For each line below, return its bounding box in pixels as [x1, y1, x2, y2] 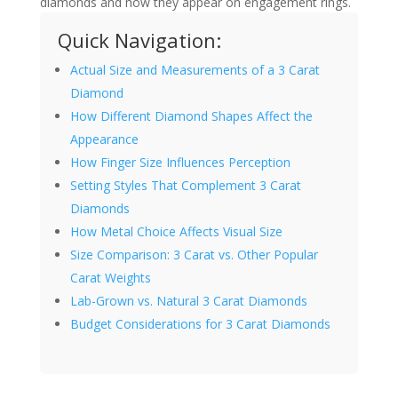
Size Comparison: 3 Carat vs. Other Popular [69, 246, 318, 263]
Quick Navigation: [57, 27, 221, 53]
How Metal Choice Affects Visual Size [69, 223, 283, 240]
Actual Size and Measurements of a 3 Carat [69, 61, 320, 78]
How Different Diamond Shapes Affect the [69, 107, 313, 124]
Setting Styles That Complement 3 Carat [69, 177, 301, 194]
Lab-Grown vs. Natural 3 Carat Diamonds [69, 292, 307, 309]
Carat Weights [69, 269, 151, 286]
